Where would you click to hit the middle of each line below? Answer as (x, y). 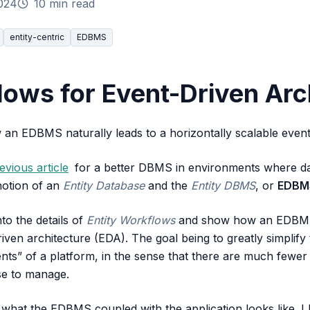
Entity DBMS (223, 185)
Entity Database (104, 185)
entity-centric (37, 37)
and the (168, 185)
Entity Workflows (131, 220)
